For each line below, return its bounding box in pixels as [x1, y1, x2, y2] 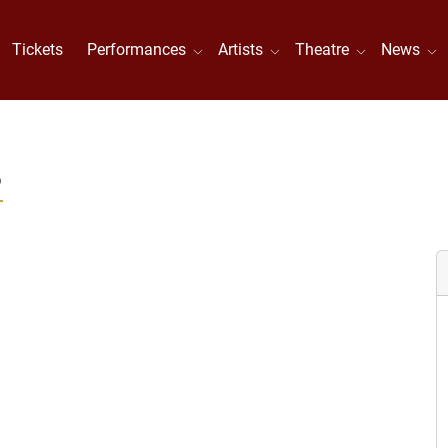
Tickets [12, 40, 64, 59]
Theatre [295, 40, 358, 59]
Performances [87, 40, 195, 59]
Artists [218, 40, 272, 59]
